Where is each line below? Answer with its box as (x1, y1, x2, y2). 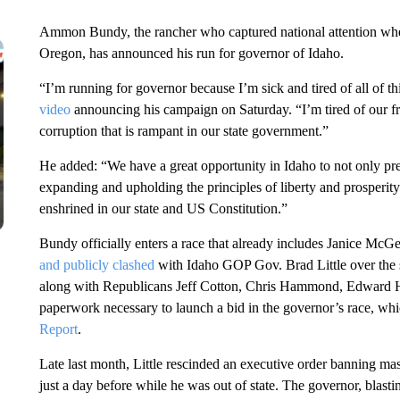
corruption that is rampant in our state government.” (38, 123, 329, 138)
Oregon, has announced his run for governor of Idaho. (38, 46, 344, 61)
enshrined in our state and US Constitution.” (38, 201, 287, 216)
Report (38, 321, 78, 337)
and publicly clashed (38, 257, 154, 272)
